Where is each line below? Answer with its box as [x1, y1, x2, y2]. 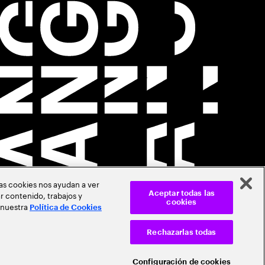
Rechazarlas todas [147, 228, 216, 236]
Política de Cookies [30, 203, 102, 211]
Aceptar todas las [148, 189, 215, 197]
